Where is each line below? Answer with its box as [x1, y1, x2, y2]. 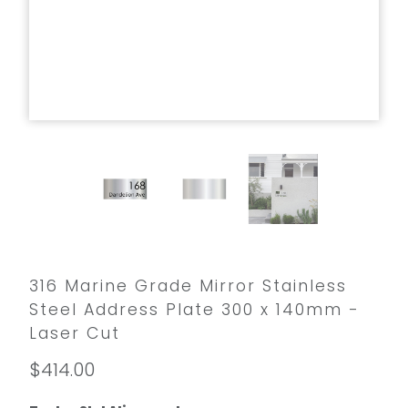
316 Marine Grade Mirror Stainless [28, 275, 347, 298]
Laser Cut [28, 322, 120, 345]
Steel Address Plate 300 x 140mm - [28, 299, 360, 321]
